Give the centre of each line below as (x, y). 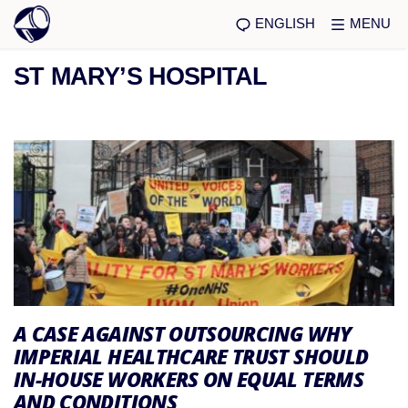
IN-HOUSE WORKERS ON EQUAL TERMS (189, 379)
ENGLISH (285, 23)
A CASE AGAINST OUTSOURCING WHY (183, 334)
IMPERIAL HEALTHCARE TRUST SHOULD (191, 357)
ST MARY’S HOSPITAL (141, 76)
